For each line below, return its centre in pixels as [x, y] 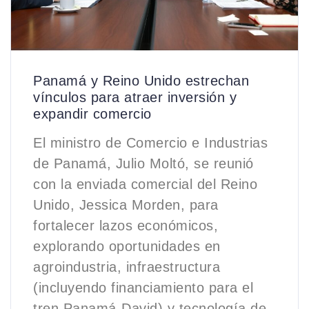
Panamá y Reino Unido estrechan [141, 81]
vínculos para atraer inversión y [135, 98]
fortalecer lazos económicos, [126, 226]
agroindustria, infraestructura [127, 267]
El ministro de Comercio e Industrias [150, 143]
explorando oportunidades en [127, 247]
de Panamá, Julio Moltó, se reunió [143, 164]
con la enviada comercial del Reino [145, 185]
